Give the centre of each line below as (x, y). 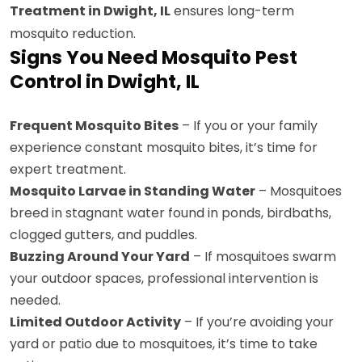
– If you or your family (248, 126)
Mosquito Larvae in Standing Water (133, 191)
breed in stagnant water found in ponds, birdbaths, (170, 213)
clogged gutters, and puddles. (103, 235)
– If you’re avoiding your (257, 322)
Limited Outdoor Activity (95, 322)
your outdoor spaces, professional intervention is (164, 278)
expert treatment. (68, 169)
